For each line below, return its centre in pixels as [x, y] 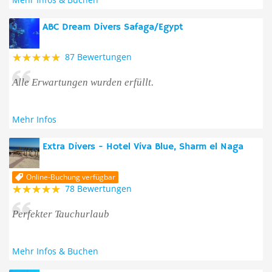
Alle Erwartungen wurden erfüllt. [83, 82]
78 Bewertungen [98, 189]
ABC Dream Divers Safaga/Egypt [113, 27]
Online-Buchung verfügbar [71, 177]
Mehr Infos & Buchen [55, 251]
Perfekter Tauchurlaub [61, 214]
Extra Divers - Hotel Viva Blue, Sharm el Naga [143, 147]
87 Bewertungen [98, 57]
